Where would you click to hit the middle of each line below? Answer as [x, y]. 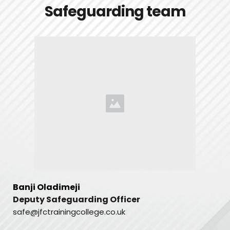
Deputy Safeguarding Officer [77, 199]
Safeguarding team [115, 11]
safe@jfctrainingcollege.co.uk [69, 212]
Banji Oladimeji [46, 187]
